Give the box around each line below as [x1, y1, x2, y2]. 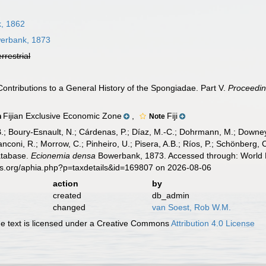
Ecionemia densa [31, 151, 96, 160]
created [52, 191, 81, 200]
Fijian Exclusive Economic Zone [3, 111, 122, 121]
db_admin [151, 191, 189, 200]
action [52, 179, 78, 188]
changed [52, 202, 85, 212]
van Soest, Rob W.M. [151, 202, 231, 212]
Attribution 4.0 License [171, 218, 255, 228]
